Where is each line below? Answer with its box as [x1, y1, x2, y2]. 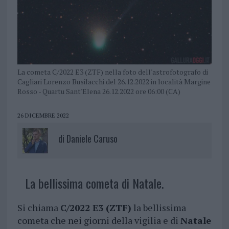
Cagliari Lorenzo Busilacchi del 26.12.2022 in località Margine [17, 77, 211, 87]
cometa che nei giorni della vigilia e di [17, 214, 180, 227]
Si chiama [17, 201, 60, 214]
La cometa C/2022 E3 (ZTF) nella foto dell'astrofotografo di [17, 67, 208, 77]
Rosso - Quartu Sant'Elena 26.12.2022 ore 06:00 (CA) [17, 86, 180, 97]
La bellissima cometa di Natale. [25, 174, 164, 193]
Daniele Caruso [66, 132, 118, 146]
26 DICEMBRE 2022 [17, 111, 69, 120]
